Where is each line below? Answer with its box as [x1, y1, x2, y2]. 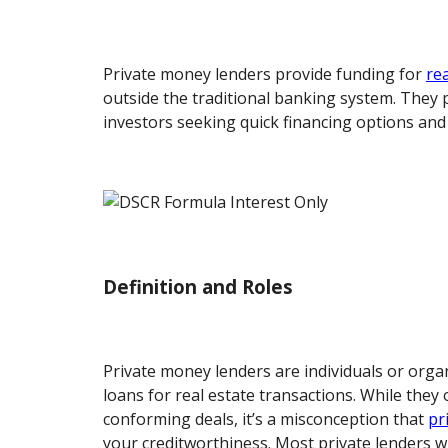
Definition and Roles [103, 273, 294, 299]
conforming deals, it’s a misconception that [103, 408, 429, 431]
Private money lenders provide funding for [103, 62, 427, 85]
